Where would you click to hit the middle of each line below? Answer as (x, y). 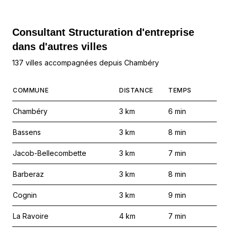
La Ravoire (31, 216)
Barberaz (28, 174)
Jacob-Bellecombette (50, 153)
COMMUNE (31, 90)
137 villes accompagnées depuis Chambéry (86, 63)
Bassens (27, 132)
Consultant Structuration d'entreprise (103, 32)
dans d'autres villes (60, 47)
